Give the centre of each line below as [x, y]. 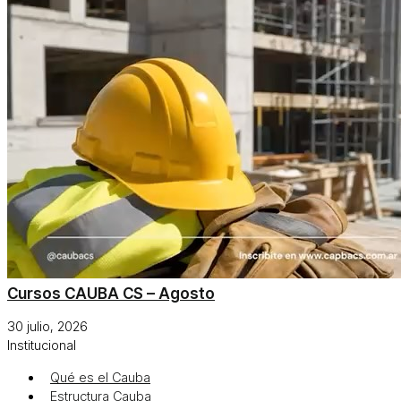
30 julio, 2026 [47, 326]
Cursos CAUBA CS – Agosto [111, 293]
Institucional [42, 345]
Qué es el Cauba [100, 377]
